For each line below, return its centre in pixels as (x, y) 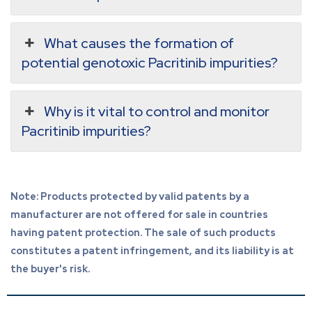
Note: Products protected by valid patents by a (130, 197)
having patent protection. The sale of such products (143, 233)
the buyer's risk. (50, 269)
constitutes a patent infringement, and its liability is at (152, 251)
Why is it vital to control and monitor (157, 112)
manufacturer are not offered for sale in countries (139, 215)
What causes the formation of (139, 44)
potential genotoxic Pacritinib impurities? (150, 63)
